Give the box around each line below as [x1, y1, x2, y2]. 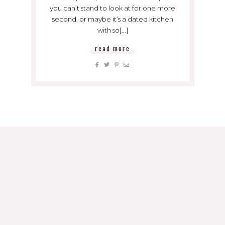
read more [95, 43, 130, 53]
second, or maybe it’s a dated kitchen [52, 15, 173, 23]
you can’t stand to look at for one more [50, 4, 175, 12]
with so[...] [97, 26, 128, 34]
